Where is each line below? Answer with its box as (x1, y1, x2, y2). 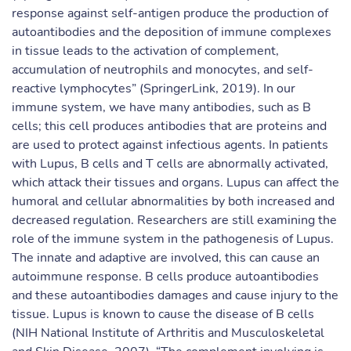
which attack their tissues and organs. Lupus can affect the (12, 174, 339, 191)
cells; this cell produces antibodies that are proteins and (12, 118, 327, 135)
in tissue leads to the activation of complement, (12, 42, 279, 60)
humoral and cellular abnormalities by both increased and (12, 193, 335, 210)
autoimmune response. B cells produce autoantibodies (12, 268, 319, 285)
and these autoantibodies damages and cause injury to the (12, 287, 338, 304)
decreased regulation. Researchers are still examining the (12, 212, 337, 229)
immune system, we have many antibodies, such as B (12, 99, 311, 116)
